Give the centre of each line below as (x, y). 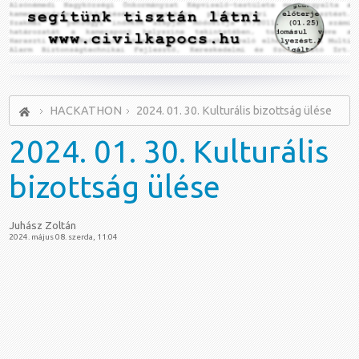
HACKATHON (86, 110)
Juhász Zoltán (43, 225)
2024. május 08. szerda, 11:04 (64, 236)
